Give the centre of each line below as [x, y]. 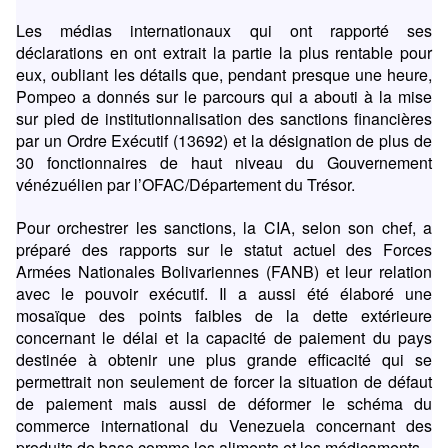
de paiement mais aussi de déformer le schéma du [224, 404]
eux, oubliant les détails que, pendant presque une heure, [224, 75]
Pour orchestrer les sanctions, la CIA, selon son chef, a [224, 228]
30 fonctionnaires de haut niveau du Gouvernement [224, 163]
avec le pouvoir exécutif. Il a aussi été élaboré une [224, 294]
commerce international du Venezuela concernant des [224, 426]
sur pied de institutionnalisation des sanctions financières [224, 119]
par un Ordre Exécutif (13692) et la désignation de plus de [224, 141]
